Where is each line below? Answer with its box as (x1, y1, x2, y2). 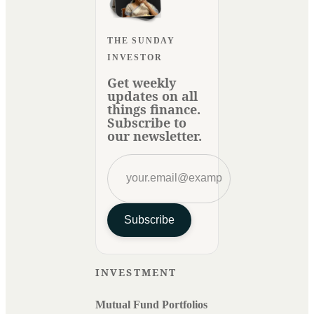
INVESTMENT (95, 265, 177, 279)
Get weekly (107, 74, 176, 91)
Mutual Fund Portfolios (95, 298, 207, 310)
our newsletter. (107, 127, 202, 144)
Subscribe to (107, 114, 186, 131)
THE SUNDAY (107, 35, 176, 46)
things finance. (107, 100, 200, 118)
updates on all (107, 87, 198, 104)
